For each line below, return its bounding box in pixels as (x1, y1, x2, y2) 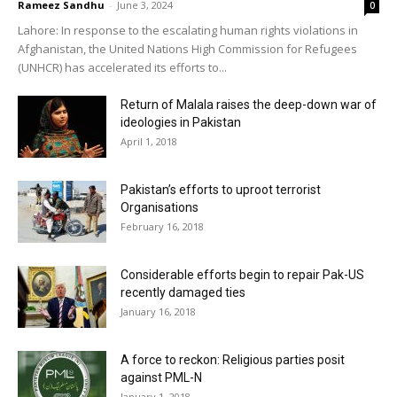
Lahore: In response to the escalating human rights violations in (18, 21, 358, 38)
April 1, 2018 (121, 134, 177, 148)
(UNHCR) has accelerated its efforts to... (18, 58, 227, 75)
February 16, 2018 (121, 219, 204, 233)
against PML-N (121, 370, 202, 385)
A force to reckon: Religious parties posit (121, 352, 345, 367)
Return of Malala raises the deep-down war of (121, 97, 377, 112)
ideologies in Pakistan (121, 114, 241, 129)
